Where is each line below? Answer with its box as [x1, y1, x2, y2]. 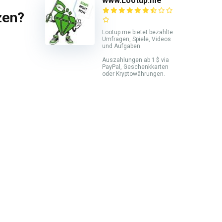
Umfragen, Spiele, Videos [102, 36, 171, 43]
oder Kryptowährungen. [102, 70, 165, 78]
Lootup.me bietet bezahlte [102, 29, 173, 36]
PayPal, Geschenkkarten [102, 63, 168, 71]
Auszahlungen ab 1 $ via [102, 56, 169, 64]
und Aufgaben [102, 43, 140, 50]
